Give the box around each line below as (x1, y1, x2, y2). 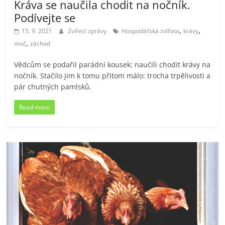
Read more (19, 102, 50, 111)
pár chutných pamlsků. (14, 81, 92, 91)
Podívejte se (14, 10, 76, 25)
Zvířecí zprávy (68, 26, 108, 35)
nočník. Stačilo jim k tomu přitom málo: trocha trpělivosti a (14, 70, 211, 80)
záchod (30, 39, 51, 48)
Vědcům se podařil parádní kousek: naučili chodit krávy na (14, 59, 211, 69)
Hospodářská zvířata (122, 26, 180, 35)
